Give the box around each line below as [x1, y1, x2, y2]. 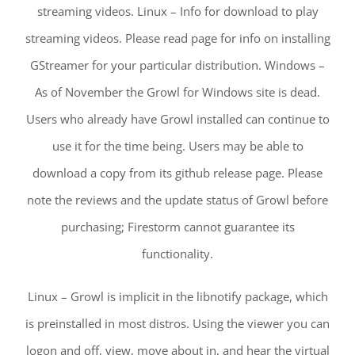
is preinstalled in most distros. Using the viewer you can [25, 315, 330, 331]
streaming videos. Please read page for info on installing [25, 29, 330, 46]
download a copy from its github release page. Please [32, 164, 323, 181]
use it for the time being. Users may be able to [52, 137, 303, 154]
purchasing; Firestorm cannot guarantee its [60, 218, 295, 235]
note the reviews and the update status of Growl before [27, 191, 328, 208]
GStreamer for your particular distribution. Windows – [30, 56, 325, 73]
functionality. [142, 245, 213, 261]
